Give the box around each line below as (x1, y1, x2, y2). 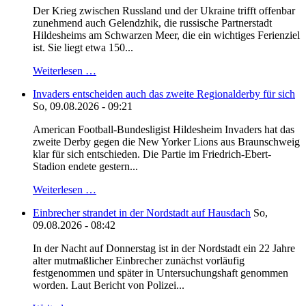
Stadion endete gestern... (33, 161, 138, 173)
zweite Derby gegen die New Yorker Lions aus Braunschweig (33, 136, 300, 148)
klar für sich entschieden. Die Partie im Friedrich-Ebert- (33, 148, 271, 161)
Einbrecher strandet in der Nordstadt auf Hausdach (33, 207, 251, 219)
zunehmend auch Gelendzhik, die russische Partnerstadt (33, 17, 272, 29)
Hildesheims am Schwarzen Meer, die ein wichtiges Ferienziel (33, 29, 300, 42)
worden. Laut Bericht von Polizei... (33, 279, 184, 292)
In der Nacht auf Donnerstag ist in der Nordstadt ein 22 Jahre (33, 242, 295, 255)
